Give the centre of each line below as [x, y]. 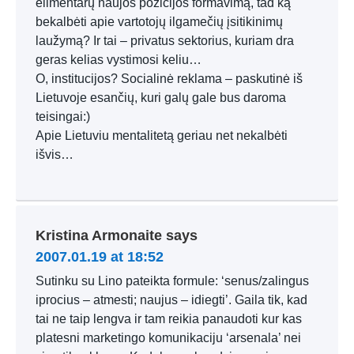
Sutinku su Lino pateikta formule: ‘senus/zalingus [172, 281]
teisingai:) [63, 117]
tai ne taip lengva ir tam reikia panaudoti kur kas [169, 319]
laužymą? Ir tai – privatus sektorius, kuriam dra [165, 41]
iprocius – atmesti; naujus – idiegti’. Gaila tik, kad [171, 300]
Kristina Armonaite [99, 235]
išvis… [55, 154]
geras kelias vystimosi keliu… [119, 60]
